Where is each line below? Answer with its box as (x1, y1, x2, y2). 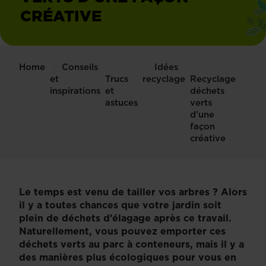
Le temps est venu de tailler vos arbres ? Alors (19, 185, 247, 198)
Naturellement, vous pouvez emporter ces (19, 224, 226, 237)
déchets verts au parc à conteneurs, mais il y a (19, 237, 244, 251)
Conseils (62, 60, 98, 73)
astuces (105, 96, 138, 109)
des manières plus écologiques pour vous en (19, 250, 236, 264)
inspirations (50, 84, 100, 97)
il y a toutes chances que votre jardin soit (19, 198, 221, 211)
